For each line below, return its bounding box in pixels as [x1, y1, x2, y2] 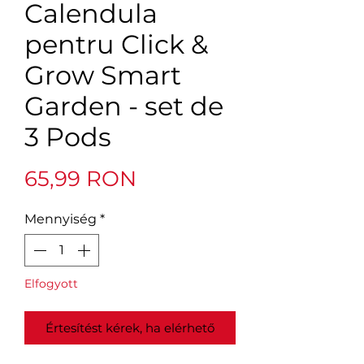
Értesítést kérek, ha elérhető [45, 320, 214, 336]
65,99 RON [24, 166, 136, 193]
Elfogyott [24, 276, 78, 292]
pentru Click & [24, 28, 208, 61]
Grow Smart [24, 59, 181, 92]
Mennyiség [24, 211, 97, 227]
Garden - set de [24, 90, 223, 123]
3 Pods [24, 121, 111, 154]
